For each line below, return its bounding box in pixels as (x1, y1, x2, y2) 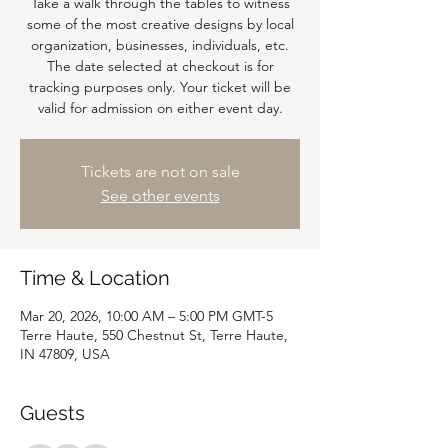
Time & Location (20, 266, 170, 290)
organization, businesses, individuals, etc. (31, 36, 289, 54)
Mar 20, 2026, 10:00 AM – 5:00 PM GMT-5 (20, 307, 273, 325)
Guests (20, 401, 85, 425)
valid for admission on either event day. (37, 99, 283, 117)
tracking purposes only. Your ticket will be (29, 78, 291, 96)
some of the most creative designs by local (26, 15, 294, 33)
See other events (100, 186, 220, 205)
